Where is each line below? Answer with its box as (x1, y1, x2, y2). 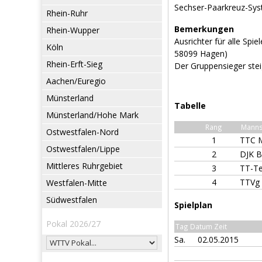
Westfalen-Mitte (46, 177, 107, 188)
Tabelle (174, 100, 206, 111)
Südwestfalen (46, 194, 97, 205)
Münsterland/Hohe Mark (46, 109, 139, 120)
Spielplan (174, 199, 212, 211)
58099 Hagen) (174, 48, 227, 59)
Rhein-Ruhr (46, 8, 88, 19)
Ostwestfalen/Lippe (46, 143, 120, 154)
